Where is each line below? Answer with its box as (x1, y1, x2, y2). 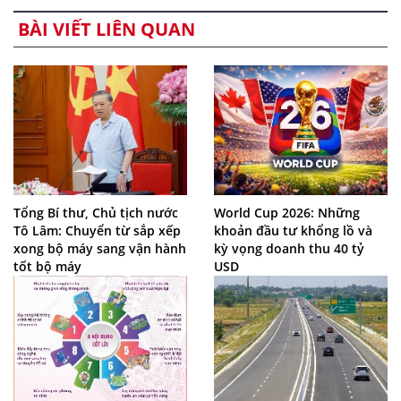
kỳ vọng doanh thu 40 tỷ (214, 239, 364, 257)
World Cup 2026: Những (214, 203, 360, 221)
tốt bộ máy (13, 257, 81, 275)
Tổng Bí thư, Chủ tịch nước (13, 203, 178, 221)
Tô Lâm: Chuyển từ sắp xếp (13, 221, 181, 239)
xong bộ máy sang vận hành (13, 239, 186, 257)
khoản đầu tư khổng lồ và (214, 221, 372, 239)
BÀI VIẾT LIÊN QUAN (18, 16, 195, 41)
